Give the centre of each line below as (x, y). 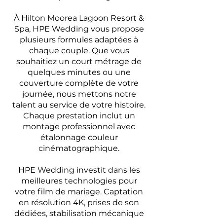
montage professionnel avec (79, 127)
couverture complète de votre (79, 83)
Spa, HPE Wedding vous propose (79, 29)
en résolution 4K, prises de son (79, 203)
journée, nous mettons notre (79, 94)
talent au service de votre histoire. (79, 105)
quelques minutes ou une (79, 72)
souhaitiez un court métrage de (79, 61)
